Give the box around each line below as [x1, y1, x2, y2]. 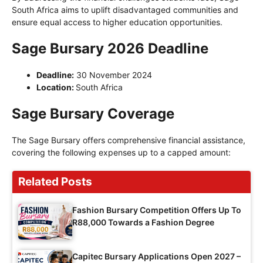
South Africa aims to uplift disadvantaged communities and [12, 4, 238, 15]
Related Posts [18, 174, 92, 188]
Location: [36, 82, 76, 92]
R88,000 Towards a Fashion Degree [72, 217, 214, 227]
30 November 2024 [74, 69, 152, 80]
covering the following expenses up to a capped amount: [12, 147, 231, 157]
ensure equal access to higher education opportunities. [12, 16, 222, 27]
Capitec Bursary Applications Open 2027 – [72, 251, 241, 261]
